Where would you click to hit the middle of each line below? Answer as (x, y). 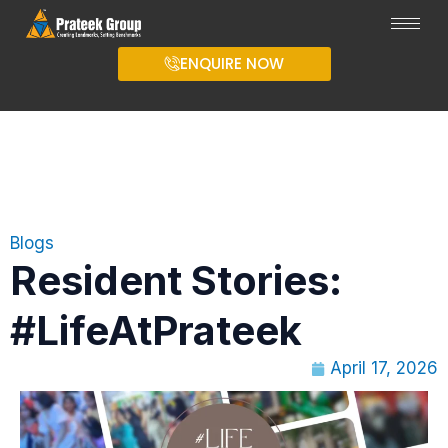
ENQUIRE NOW (231, 63)
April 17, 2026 (384, 368)
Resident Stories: (176, 280)
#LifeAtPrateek (156, 330)
